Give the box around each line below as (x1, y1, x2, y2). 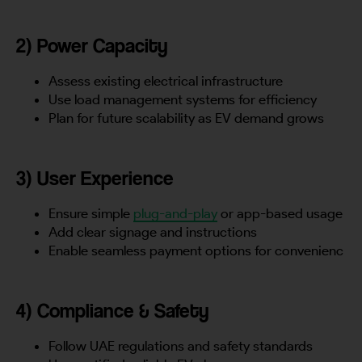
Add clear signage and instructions (48, 223, 257, 240)
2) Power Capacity (16, 32, 168, 57)
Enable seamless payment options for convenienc (48, 242, 343, 259)
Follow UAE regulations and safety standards (48, 337, 313, 354)
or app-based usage (217, 204, 343, 221)
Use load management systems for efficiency (48, 90, 317, 107)
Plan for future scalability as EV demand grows (48, 109, 324, 126)
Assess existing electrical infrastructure (48, 72, 283, 89)
